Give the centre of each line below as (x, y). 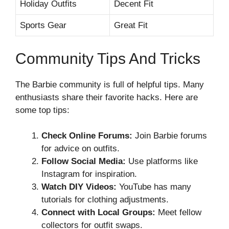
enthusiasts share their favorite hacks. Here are (107, 97)
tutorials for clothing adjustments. (105, 200)
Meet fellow (178, 212)
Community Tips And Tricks (108, 58)
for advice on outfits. (81, 148)
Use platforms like (162, 161)
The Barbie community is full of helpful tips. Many (110, 84)
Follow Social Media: (84, 161)
